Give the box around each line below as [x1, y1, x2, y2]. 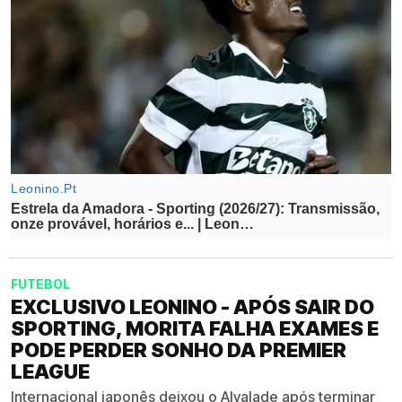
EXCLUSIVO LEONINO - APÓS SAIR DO [11, 294, 374, 319]
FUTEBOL [11, 275, 70, 292]
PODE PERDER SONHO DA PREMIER [11, 337, 346, 362]
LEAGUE [11, 359, 90, 383]
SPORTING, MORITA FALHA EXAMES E [11, 316, 379, 340]
